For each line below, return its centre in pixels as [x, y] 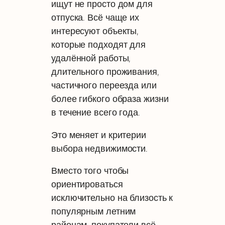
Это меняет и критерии [99, 135]
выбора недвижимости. [100, 148]
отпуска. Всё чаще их [95, 18]
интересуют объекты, [95, 31]
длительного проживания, [105, 72]
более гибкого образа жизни [110, 99]
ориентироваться [87, 184]
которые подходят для [99, 45]
